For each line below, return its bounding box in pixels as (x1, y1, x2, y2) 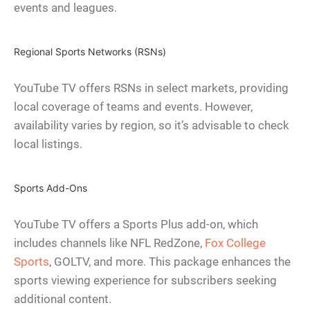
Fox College (205, 236, 266, 250)
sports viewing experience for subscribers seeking (14, 273, 277, 288)
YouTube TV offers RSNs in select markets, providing (14, 81, 289, 95)
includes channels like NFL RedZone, (14, 236, 205, 250)
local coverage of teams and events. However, (14, 100, 253, 114)
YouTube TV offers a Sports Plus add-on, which (14, 217, 258, 232)
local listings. (14, 137, 82, 152)
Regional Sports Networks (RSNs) (14, 46, 166, 58)
